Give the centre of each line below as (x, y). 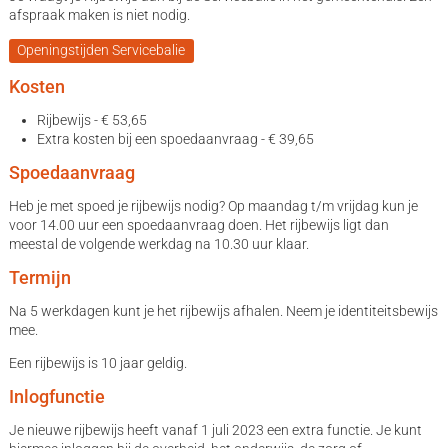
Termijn (39, 278)
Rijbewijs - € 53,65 (91, 120)
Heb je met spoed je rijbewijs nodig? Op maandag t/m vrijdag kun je (213, 206)
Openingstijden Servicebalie (101, 50)
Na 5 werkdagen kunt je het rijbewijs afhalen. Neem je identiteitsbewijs (223, 311)
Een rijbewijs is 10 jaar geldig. (97, 363)
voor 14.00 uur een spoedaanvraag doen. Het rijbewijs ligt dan (198, 225)
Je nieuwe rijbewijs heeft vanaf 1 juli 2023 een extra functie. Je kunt (215, 430)
